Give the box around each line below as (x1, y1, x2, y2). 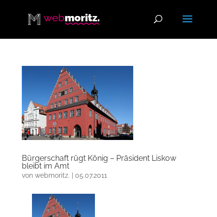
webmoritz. (34, 171, 70, 180)
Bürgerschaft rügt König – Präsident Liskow (21, 154, 176, 163)
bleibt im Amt (21, 161, 69, 171)
